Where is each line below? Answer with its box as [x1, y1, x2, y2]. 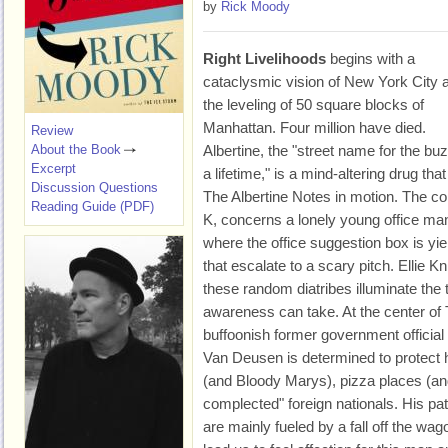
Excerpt [31, 161, 76, 176]
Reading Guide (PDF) [31, 199, 154, 214]
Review [31, 123, 73, 138]
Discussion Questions [31, 180, 158, 195]
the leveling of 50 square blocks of [203, 96, 424, 113]
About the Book [31, 142, 121, 157]
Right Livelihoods [203, 50, 326, 67]
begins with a [326, 50, 415, 67]
